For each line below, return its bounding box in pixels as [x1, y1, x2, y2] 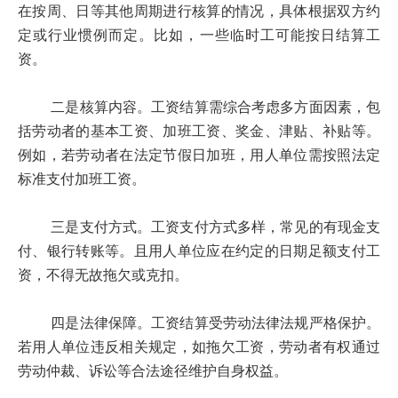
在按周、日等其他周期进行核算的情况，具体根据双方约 [18, 4, 380, 19]
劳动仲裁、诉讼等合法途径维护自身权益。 [18, 364, 288, 378]
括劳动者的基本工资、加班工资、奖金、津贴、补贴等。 [18, 124, 380, 139]
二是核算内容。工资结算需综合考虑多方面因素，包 [18, 100, 380, 115]
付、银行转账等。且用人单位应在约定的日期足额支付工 [18, 244, 380, 259]
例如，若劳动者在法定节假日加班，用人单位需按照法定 [18, 148, 380, 163]
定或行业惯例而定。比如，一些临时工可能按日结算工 [18, 28, 380, 43]
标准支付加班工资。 [18, 172, 146, 187]
